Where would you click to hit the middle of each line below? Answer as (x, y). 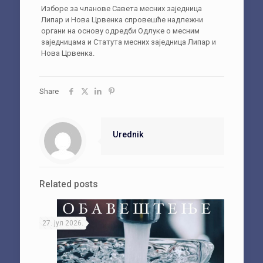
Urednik (128, 134)
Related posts (68, 184)
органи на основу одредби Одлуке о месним (120, 31)
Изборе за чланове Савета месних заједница (121, 8)
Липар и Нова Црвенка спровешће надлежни (122, 19)
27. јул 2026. (63, 223)
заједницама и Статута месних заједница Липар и (128, 42)
